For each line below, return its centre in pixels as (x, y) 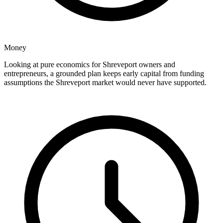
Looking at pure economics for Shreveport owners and (90, 65)
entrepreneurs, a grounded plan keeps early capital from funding (104, 74)
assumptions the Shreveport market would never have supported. (105, 83)
